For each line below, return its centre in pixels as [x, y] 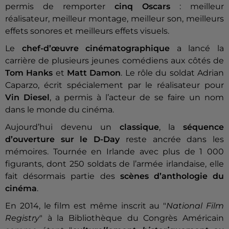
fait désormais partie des [60, 176]
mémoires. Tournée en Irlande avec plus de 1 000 [114, 152]
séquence [204, 127]
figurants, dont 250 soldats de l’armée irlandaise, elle [114, 164]
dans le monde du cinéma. [60, 110]
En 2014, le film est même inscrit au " [86, 206]
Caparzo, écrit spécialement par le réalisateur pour [114, 85]
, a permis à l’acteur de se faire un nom [137, 98]
